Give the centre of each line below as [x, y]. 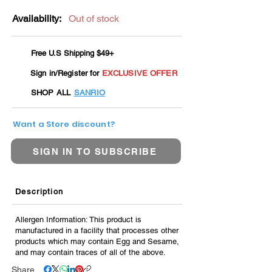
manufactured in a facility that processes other [97, 231]
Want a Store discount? [64, 124]
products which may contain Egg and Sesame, [97, 242]
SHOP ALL [51, 93]
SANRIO [90, 93]
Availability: [37, 19]
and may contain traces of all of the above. [90, 253]
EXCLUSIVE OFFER [139, 73]
